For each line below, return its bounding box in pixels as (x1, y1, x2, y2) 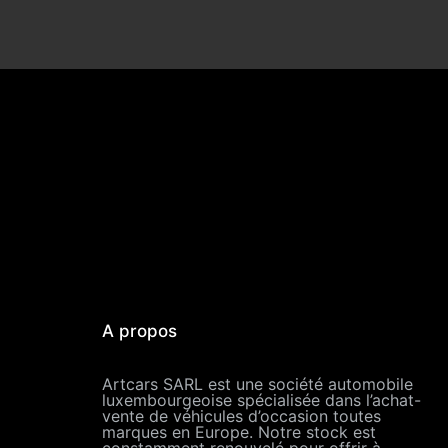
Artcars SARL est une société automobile (102, 374, 413, 394)
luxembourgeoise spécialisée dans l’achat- (102, 390, 421, 410)
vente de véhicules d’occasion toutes (102, 406, 381, 426)
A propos (102, 321, 177, 341)
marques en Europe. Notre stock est (102, 422, 376, 442)
